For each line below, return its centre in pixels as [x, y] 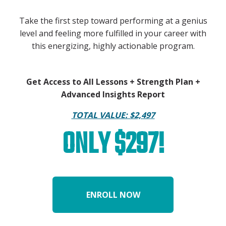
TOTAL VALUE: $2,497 [113, 115]
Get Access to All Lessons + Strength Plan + [113, 81]
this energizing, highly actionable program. [113, 46]
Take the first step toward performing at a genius [113, 20]
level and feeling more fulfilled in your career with [113, 33]
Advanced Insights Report [113, 94]
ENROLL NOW [113, 194]
